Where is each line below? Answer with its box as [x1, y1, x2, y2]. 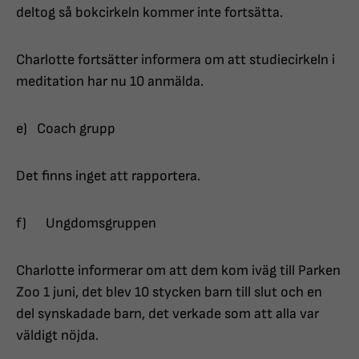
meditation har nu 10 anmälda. [16, 73, 204, 91]
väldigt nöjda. [16, 327, 99, 345]
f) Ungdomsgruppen [16, 215, 156, 232]
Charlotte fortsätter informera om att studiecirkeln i [16, 51, 335, 69]
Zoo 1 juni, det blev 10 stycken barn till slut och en [16, 284, 322, 301]
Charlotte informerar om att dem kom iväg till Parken [16, 262, 341, 280]
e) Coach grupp [16, 120, 115, 138]
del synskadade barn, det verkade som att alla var [16, 305, 319, 323]
